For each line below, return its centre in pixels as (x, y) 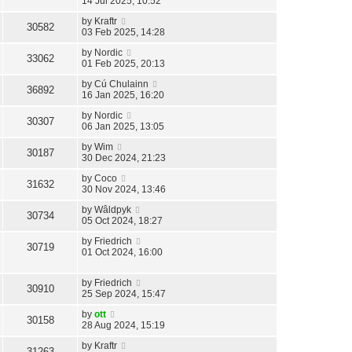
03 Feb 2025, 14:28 (123, 33)
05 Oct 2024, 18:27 (122, 221)
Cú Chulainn (121, 84)
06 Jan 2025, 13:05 (123, 127)
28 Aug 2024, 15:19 (123, 326)
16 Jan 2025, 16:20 (123, 95)
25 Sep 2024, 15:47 (124, 294)
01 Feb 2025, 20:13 (123, 64)
